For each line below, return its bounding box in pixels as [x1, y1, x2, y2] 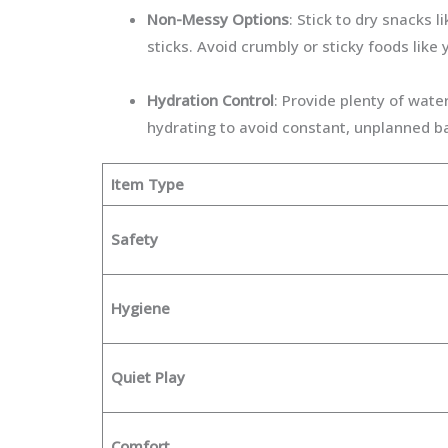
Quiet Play [110, 367, 185, 387]
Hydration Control [147, 89, 274, 110]
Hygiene [110, 298, 170, 318]
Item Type [110, 174, 188, 194]
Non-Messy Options [147, 8, 289, 29]
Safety [110, 229, 158, 249]
